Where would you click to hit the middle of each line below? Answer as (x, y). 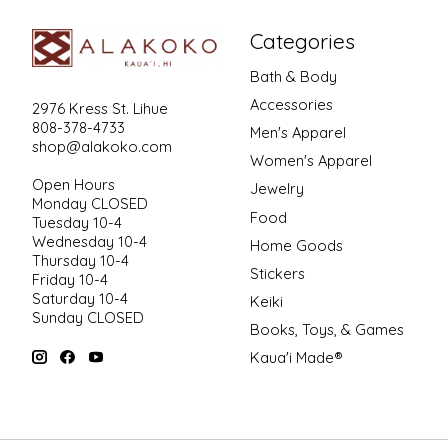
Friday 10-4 (70, 279)
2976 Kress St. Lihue (100, 108)
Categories (302, 40)
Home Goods (296, 245)
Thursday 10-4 (80, 260)
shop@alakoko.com (102, 146)
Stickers (277, 273)
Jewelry (276, 189)
